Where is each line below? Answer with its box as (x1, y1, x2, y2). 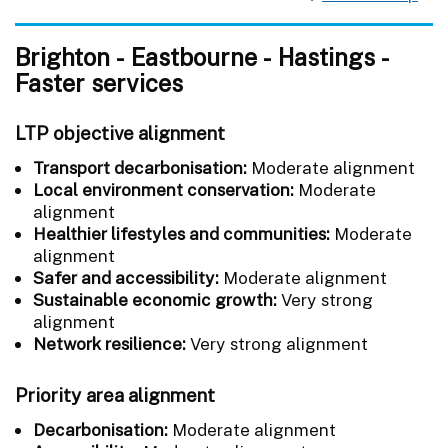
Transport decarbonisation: (33, 157, 251, 178)
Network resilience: (33, 333, 190, 354)
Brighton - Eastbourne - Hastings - (15, 42, 390, 71)
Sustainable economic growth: (33, 289, 277, 310)
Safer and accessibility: (33, 267, 219, 288)
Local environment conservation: (33, 179, 294, 200)
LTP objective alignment (15, 121, 225, 144)
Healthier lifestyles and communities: (33, 223, 330, 244)
